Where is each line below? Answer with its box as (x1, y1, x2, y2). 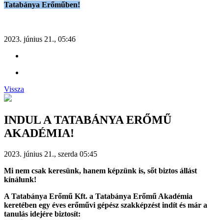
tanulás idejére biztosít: (4, 210, 81, 219)
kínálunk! (4, 175, 36, 184)
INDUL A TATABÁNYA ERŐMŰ (4, 113, 171, 127)
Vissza (4, 85, 24, 94)
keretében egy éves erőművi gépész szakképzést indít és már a (4, 201, 207, 210)
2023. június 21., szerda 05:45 (4, 150, 97, 159)
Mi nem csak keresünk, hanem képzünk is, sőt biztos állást (4, 166, 197, 175)
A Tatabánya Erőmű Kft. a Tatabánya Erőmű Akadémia (4, 192, 192, 201)
